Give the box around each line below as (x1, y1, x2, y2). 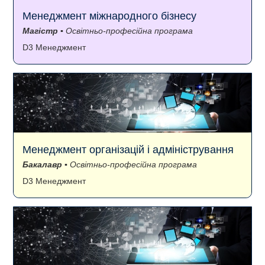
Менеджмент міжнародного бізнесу (22, 10, 196, 22)
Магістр (22, 26, 58, 36)
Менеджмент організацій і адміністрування (22, 144, 234, 156)
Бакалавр (22, 160, 62, 170)
